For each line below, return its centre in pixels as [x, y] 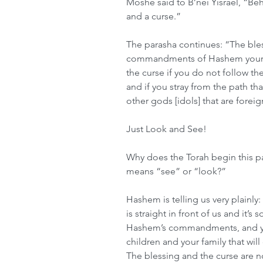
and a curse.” [154, 16]
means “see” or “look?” [176, 171]
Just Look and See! [166, 129]
